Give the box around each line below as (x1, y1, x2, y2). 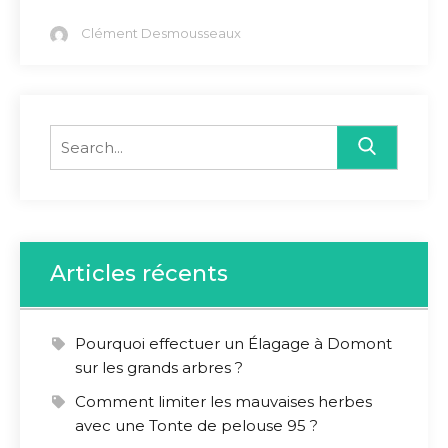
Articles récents (50, 260, 228, 287)
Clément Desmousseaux (81, 25, 241, 41)
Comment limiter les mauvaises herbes (75, 392, 372, 411)
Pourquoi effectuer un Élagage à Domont (75, 334, 392, 353)
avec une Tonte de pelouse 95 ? (75, 416, 318, 435)
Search (49, 126, 102, 145)
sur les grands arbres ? (75, 358, 243, 377)
